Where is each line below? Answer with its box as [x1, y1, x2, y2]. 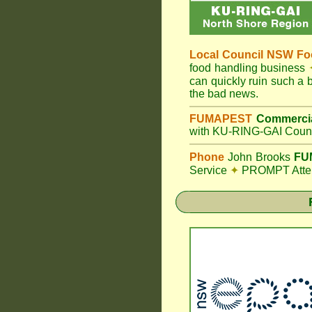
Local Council [189, 49, 267, 61]
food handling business [189, 62, 309, 74]
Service [189, 164, 230, 176]
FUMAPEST [189, 113, 252, 125]
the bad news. [189, 88, 258, 100]
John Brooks [224, 151, 291, 163]
